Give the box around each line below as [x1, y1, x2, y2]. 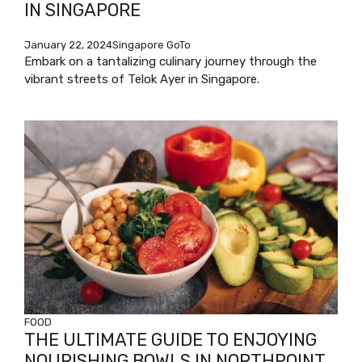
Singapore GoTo [112, 38, 191, 51]
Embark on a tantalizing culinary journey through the [24, 53, 317, 69]
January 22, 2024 [24, 38, 112, 51]
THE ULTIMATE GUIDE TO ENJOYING [24, 328, 317, 351]
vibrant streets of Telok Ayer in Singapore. [24, 71, 259, 86]
